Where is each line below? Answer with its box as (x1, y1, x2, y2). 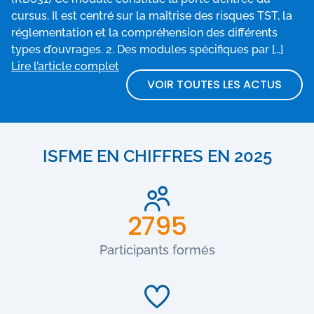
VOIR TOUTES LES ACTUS (147, 76, 282, 93)
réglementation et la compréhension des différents (11, 25, 278, 39)
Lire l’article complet (11, 59, 119, 73)
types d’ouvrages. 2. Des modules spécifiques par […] (11, 42, 283, 56)
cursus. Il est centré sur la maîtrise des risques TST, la (11, 8, 292, 22)
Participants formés (99, 242, 215, 257)
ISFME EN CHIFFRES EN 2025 (42, 145, 272, 166)
